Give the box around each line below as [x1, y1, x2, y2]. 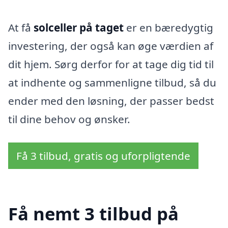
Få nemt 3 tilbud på [8, 201, 179, 225]
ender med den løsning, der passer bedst [8, 94, 214, 108]
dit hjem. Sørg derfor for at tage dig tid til [8, 57, 214, 72]
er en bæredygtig [124, 20, 213, 35]
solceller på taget [34, 20, 124, 35]
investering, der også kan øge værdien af [8, 39, 213, 53]
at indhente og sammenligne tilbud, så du [8, 75, 216, 90]
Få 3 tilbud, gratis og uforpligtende [16, 148, 190, 163]
